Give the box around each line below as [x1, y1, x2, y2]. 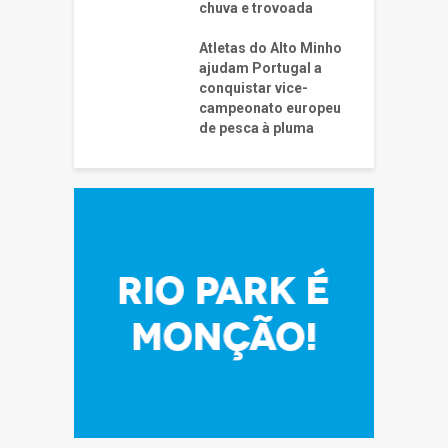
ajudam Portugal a [199, 60, 322, 77]
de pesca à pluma [199, 120, 314, 137]
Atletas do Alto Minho [199, 40, 342, 57]
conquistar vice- [199, 80, 308, 97]
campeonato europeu [199, 100, 341, 117]
